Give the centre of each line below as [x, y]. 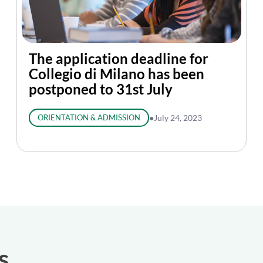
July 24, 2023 [178, 118]
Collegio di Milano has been [117, 74]
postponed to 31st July [101, 89]
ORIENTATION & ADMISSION [89, 117]
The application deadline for [119, 58]
